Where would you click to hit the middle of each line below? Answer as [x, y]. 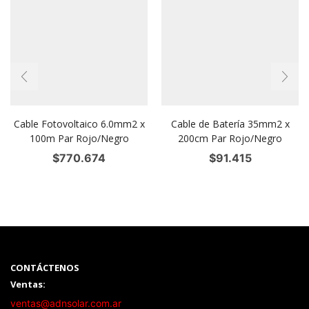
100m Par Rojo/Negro [79, 139]
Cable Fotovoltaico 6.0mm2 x [79, 124]
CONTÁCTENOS [45, 267]
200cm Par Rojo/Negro [230, 139]
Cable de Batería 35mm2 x [230, 124]
